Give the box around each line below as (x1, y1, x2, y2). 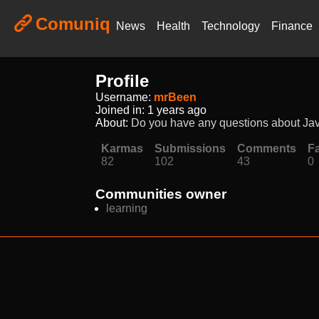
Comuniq (36, 14, 110, 33)
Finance (271, 20, 313, 32)
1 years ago (147, 104, 207, 116)
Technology (202, 20, 260, 32)
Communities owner (95, 187, 227, 202)
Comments (237, 142, 297, 155)
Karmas (101, 142, 144, 155)
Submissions (155, 142, 226, 155)
